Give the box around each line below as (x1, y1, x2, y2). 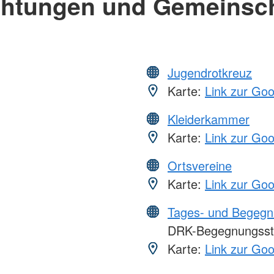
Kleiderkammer (168, 109, 250, 128)
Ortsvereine (168, 156, 232, 174)
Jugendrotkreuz (168, 63, 252, 81)
